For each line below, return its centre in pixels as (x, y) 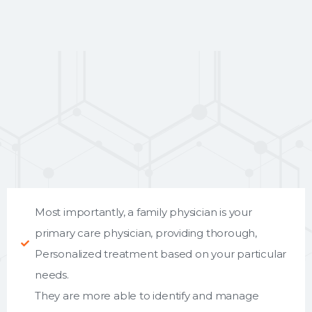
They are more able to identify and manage (147, 295)
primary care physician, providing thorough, (146, 233)
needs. (52, 274)
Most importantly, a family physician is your (143, 212)
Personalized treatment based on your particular (161, 253)
